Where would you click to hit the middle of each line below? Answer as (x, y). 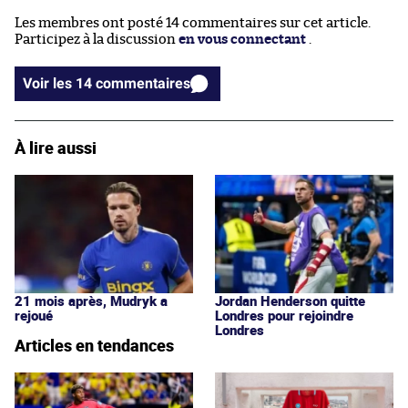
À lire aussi (56, 147)
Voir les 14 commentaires (143, 83)
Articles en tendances (94, 345)
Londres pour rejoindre (284, 315)
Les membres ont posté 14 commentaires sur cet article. (193, 23)
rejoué (34, 315)
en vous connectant (242, 39)
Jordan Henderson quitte (290, 300)
